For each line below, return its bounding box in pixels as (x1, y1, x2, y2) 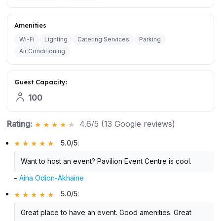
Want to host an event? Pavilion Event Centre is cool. (20, 157, 191, 166)
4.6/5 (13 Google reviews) (79, 118, 175, 129)
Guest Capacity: (14, 78, 67, 86)
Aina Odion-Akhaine (19, 174, 84, 183)
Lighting (44, 36, 68, 43)
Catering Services (77, 36, 129, 43)
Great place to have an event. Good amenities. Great (20, 208, 191, 217)
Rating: (7, 118, 32, 129)
